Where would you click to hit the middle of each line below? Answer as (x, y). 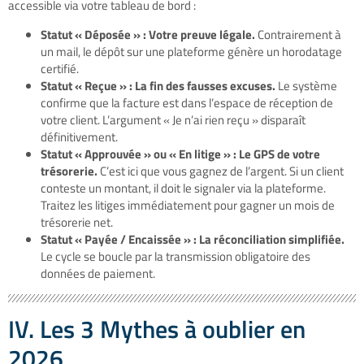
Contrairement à (298, 34)
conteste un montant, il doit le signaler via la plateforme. (183, 188)
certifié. (60, 68)
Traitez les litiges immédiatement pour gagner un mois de (188, 205)
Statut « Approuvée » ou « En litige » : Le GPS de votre (180, 154)
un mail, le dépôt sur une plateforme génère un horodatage (191, 51)
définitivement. (79, 136)
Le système (306, 85)
